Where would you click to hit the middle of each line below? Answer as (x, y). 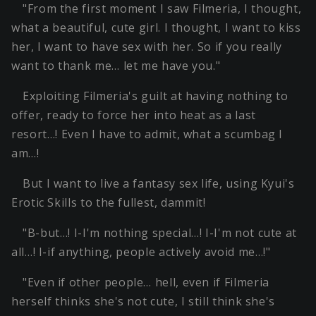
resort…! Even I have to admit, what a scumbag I (147, 134)
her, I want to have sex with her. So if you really (147, 47)
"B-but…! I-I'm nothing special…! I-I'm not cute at (160, 233)
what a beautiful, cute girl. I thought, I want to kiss (156, 28)
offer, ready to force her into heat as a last (134, 115)
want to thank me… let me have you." (116, 66)
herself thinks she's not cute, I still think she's (144, 302)
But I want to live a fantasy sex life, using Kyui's (159, 184)
